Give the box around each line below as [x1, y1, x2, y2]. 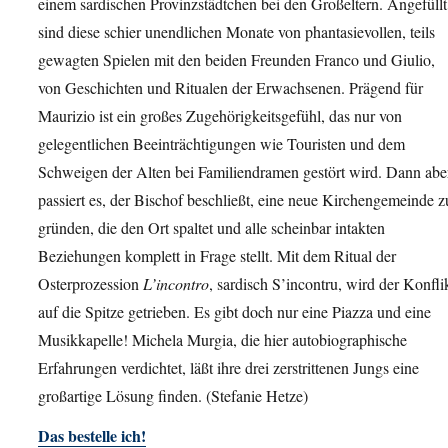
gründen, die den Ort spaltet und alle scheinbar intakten [38, 216, 385, 238]
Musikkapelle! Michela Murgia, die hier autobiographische [38, 328, 407, 350]
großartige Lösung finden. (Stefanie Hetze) [38, 384, 308, 406]
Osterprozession [38, 272, 143, 294]
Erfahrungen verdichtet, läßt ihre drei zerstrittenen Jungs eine [38, 356, 419, 378]
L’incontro [143, 272, 209, 294]
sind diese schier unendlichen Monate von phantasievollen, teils [38, 20, 435, 42]
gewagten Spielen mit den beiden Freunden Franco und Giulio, [38, 48, 435, 70]
